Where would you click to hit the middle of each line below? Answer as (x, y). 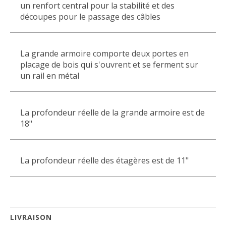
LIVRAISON (31, 217)
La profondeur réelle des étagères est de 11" (104, 160)
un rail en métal (50, 76)
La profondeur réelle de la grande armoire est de (112, 112)
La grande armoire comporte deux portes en (104, 53)
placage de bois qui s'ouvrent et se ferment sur (109, 65)
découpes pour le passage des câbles (90, 17)
